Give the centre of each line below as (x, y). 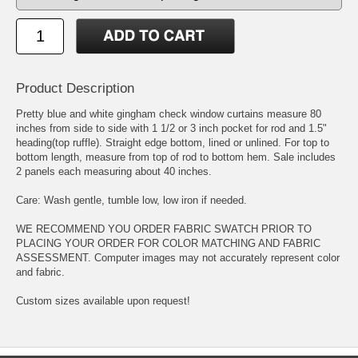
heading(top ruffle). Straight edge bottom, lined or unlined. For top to (173, 142)
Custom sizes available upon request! (103, 300)
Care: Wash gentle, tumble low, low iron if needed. (131, 200)
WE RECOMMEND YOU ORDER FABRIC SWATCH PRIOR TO (164, 229)
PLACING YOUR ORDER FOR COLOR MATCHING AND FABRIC (168, 243)
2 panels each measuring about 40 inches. (114, 171)
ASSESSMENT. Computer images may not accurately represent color (178, 257)
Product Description (75, 88)
